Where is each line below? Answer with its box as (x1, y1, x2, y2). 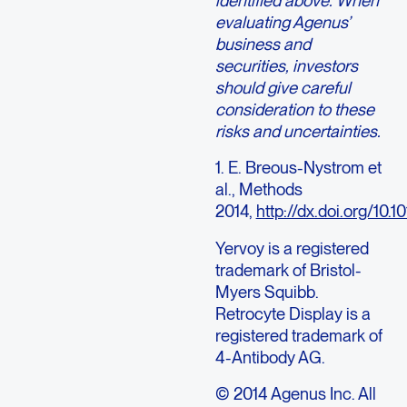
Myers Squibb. (214, 281, 319, 302)
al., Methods (214, 179, 303, 200)
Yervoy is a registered (214, 237, 369, 258)
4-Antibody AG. (214, 346, 325, 367)
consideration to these (214, 99, 374, 120)
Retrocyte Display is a (214, 303, 371, 323)
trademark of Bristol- (214, 259, 362, 280)
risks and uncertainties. (214, 121, 381, 142)
